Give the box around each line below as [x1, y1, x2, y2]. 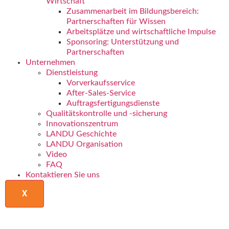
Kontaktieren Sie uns [25, 171, 100, 179]
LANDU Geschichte [45, 130, 117, 138]
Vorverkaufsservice [66, 79, 135, 87]
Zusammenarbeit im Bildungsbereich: [66, 7, 199, 15]
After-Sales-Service [66, 89, 135, 97]
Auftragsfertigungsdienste [66, 99, 159, 107]
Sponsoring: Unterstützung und [66, 38, 179, 46]
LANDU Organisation [45, 140, 123, 148]
